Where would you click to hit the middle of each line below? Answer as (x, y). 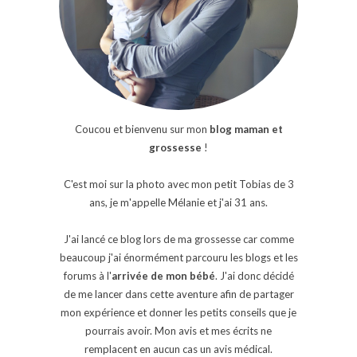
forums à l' (87, 276)
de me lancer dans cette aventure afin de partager (178, 294)
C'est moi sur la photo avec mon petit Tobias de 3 (178, 184)
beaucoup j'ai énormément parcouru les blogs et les (178, 258)
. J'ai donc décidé (254, 276)
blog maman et (246, 129)
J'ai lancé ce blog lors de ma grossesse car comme (178, 239)
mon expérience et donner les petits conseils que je (178, 313)
